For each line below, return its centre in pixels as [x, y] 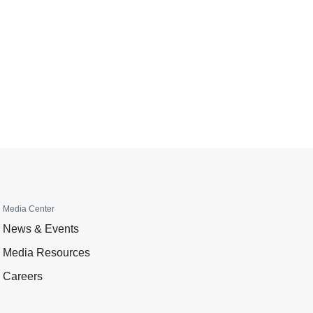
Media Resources [46, 253]
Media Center [29, 209]
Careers [23, 276]
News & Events [41, 229]
